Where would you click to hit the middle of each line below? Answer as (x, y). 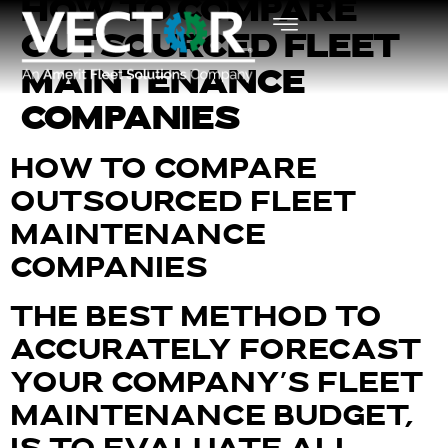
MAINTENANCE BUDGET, (212, 417)
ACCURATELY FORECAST (215, 351)
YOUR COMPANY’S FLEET (216, 384)
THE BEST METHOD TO (196, 318)
